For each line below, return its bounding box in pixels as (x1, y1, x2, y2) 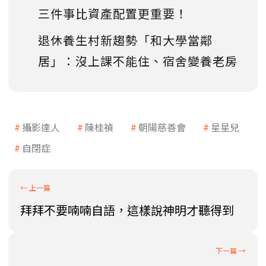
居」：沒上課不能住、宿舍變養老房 (38, 52, 237, 70)
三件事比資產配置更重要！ (38, 5, 188, 23)
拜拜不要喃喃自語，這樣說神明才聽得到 (20, 201, 234, 219)
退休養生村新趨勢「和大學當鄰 (38, 31, 213, 49)
